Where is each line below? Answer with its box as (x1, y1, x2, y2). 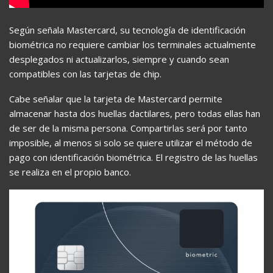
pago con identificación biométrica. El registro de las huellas (9, 151, 258, 163)
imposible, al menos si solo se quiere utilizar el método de (9, 136, 252, 149)
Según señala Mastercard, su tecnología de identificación (9, 23, 246, 36)
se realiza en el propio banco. (9, 165, 131, 178)
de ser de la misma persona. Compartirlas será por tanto (9, 121, 247, 134)
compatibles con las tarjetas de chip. (9, 67, 161, 80)
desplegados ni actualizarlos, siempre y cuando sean (9, 52, 229, 65)
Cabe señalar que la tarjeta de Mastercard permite (9, 92, 222, 105)
